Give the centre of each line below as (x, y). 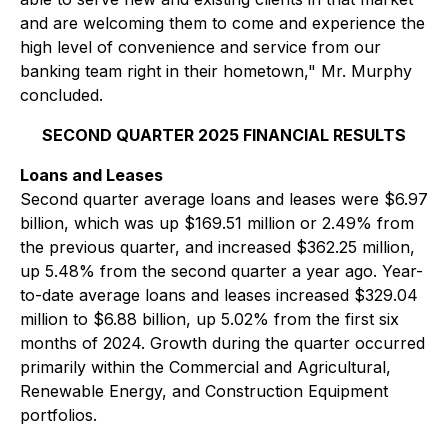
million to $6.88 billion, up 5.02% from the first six (209, 319)
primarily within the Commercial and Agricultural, (205, 367)
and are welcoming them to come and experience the (222, 23)
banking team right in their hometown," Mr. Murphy (216, 71)
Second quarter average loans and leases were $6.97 (224, 199)
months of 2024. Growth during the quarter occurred (222, 343)
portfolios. (58, 415)
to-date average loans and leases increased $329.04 (219, 295)
